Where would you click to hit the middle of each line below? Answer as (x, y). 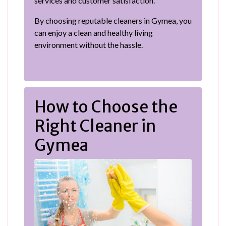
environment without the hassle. (89, 44)
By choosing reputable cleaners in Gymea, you (113, 20)
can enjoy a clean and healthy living (94, 32)
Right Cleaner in (95, 126)
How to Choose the (106, 107)
